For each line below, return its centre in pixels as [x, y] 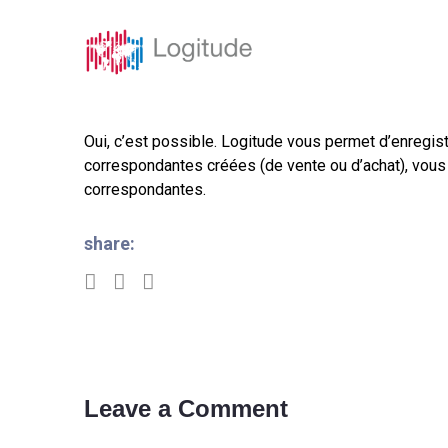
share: [109, 243]
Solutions [331, 52]
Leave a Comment [186, 408]
